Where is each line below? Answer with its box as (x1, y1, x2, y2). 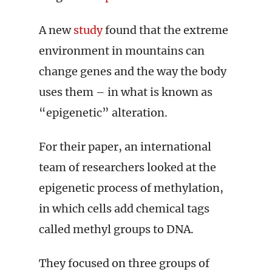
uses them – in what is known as (39, 85, 212, 99)
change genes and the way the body (39, 64, 226, 78)
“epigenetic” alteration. (39, 106, 168, 120)
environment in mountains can (39, 44, 205, 58)
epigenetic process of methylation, (39, 181, 223, 195)
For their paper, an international (39, 140, 211, 154)
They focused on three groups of (39, 256, 209, 270)
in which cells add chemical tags (39, 202, 209, 216)
